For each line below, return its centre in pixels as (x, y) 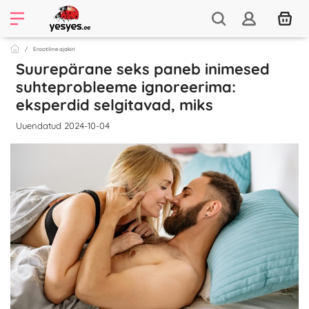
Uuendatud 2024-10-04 (63, 126)
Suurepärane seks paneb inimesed (143, 69)
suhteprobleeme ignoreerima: (126, 87)
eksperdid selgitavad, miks (114, 105)
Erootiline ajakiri (54, 49)
